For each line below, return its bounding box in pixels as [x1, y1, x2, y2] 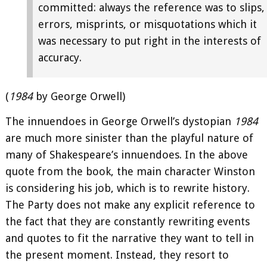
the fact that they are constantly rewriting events [5, 215, 250, 228]
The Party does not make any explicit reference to [5, 198, 255, 211]
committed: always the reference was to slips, [38, 1, 265, 14]
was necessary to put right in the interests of [38, 35, 261, 48]
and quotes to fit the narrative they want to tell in [5, 231, 254, 244]
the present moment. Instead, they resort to [5, 248, 229, 261]
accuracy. [38, 51, 82, 64]
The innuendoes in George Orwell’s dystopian [5, 114, 234, 128]
